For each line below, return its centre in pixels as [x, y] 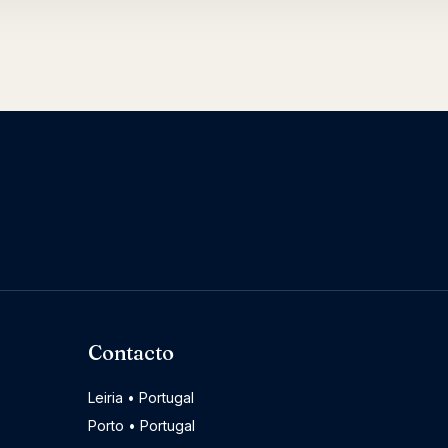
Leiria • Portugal [141, 397]
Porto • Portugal [141, 425]
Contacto [131, 352]
